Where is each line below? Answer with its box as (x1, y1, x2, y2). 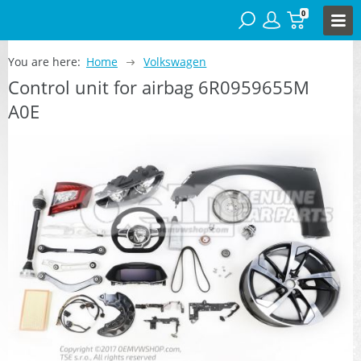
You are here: (8, 53, 81, 69)
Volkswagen (143, 53, 207, 69)
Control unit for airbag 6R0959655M (8, 74, 309, 99)
